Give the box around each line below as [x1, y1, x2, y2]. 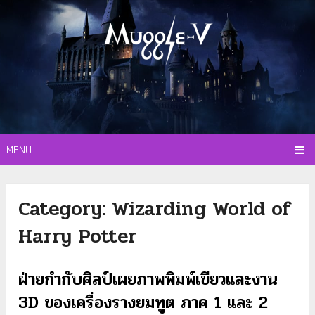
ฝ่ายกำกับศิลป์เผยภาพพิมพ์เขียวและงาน [18, 266, 278, 293]
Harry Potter [18, 221, 137, 252]
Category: [18, 193, 112, 225]
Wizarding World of [112, 193, 292, 225]
